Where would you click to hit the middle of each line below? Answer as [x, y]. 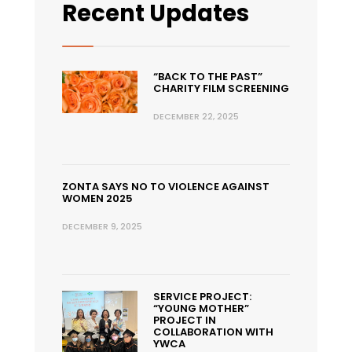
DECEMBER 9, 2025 [102, 227]
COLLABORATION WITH [213, 332]
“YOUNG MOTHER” [201, 309]
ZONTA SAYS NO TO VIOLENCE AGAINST [166, 187]
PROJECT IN [184, 321]
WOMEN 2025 [97, 199]
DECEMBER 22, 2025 [196, 117]
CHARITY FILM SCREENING [221, 89]
